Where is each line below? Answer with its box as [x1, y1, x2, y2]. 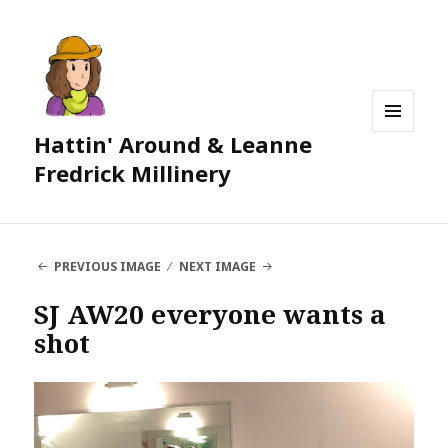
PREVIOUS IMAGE [53, 258, 161, 276]
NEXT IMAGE [179, 258, 257, 276]
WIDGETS [372, 165, 431, 183]
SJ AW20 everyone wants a [34, 296, 387, 333]
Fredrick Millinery [34, 158, 232, 189]
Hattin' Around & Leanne [34, 129, 313, 160]
